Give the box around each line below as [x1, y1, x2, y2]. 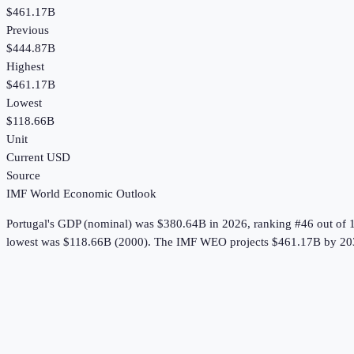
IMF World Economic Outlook [6, 187, 156, 201]
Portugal [6, 217, 47, 231]
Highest [6, 60, 44, 73]
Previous [6, 24, 49, 37]
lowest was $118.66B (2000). [6, 235, 151, 249]
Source [6, 169, 40, 183]
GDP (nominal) [58, 217, 132, 231]
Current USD [6, 151, 70, 164]
